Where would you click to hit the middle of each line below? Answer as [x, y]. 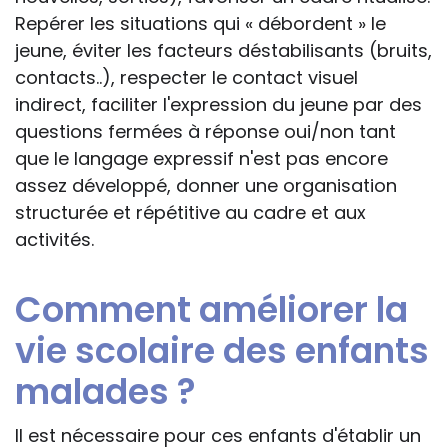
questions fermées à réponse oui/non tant [205, 132]
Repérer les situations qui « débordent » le [200, 24]
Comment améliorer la [211, 310]
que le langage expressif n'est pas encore [201, 159]
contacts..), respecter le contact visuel [186, 78]
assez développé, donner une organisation [206, 186]
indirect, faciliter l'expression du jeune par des [218, 105]
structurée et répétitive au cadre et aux [190, 213]
